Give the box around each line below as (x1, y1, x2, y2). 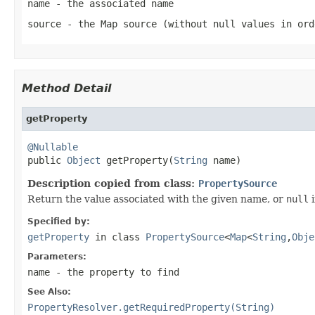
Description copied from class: (27, 177, 198, 189)
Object (67, 154, 101, 166)
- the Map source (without (61, 18, 213, 30)
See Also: (27, 286, 71, 297)
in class (89, 231, 146, 243)
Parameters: (27, 251, 86, 262)
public (27, 154, 67, 166)
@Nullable (27, 141, 78, 153)
